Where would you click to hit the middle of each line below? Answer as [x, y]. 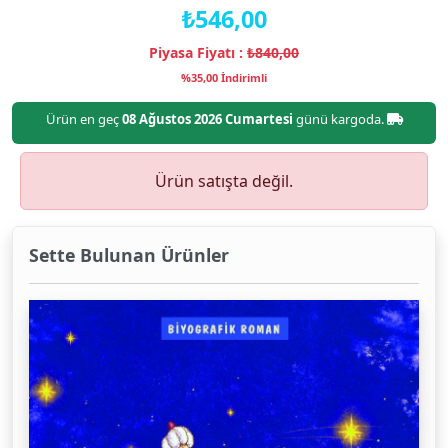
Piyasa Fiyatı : [198, 52]
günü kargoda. [339, 119]
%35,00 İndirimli [224, 77]
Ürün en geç [83, 119]
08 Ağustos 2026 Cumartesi [207, 119]
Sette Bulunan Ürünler [129, 255]
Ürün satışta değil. [224, 181]
